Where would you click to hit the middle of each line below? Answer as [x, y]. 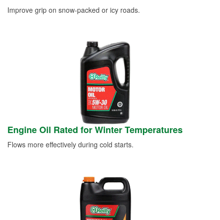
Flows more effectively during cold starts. [70, 145]
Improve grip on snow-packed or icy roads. [74, 10]
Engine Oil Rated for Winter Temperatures [95, 130]
